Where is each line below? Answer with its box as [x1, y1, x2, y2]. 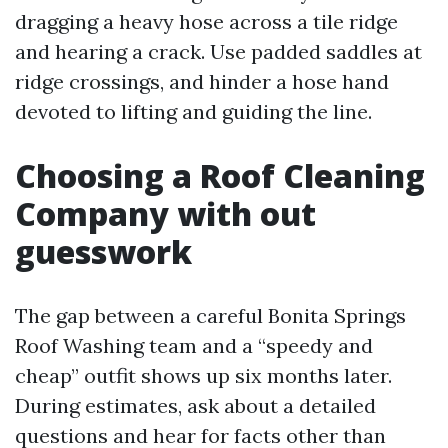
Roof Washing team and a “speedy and [15, 333, 373, 358]
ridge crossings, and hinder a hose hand [15, 69, 389, 94]
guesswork [15, 230, 192, 273]
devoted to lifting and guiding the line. [15, 99, 372, 124]
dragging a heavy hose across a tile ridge [15, 9, 398, 34]
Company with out [15, 192, 316, 235]
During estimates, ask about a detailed [15, 393, 376, 418]
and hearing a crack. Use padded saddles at [15, 39, 422, 64]
